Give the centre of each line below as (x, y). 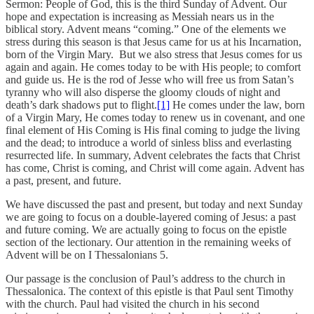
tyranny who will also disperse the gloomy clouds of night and (143, 92)
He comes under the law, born (237, 104)
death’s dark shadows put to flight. (81, 104)
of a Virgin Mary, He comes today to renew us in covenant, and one (155, 117)
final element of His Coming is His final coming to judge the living (153, 130)
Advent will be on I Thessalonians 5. (87, 254)
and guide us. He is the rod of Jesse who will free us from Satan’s (150, 79)
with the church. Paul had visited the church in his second (132, 303)
